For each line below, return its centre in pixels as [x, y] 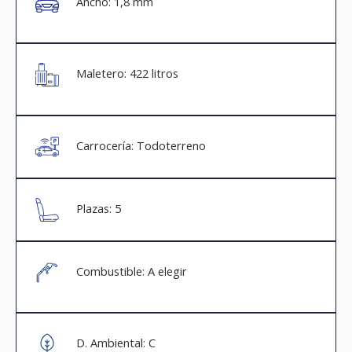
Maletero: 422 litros [127, 73]
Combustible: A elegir [131, 271]
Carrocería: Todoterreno [141, 145]
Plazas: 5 [98, 208]
